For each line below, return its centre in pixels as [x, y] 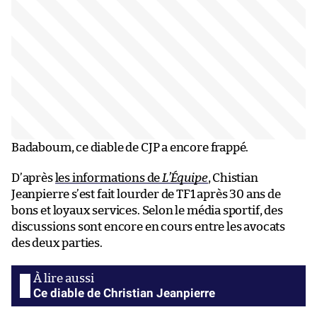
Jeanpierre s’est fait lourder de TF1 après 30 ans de [146, 194]
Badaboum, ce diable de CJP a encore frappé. [130, 147]
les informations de [108, 178]
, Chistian [233, 178]
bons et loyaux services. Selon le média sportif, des [147, 210]
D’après [33, 178]
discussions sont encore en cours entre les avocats [149, 226]
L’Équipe [185, 178]
